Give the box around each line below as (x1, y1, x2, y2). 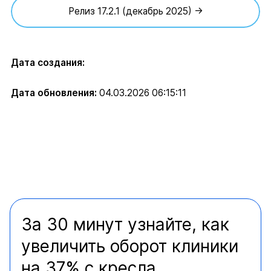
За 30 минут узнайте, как (21, 214, 229, 235)
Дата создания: (10, 57, 85, 69)
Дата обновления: (10, 87, 97, 99)
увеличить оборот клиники (21, 236, 238, 257)
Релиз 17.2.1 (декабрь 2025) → (68, 5, 203, 18)
